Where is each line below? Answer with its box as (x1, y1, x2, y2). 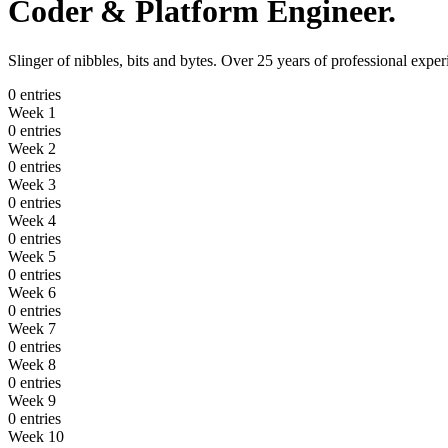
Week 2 (8, 139, 56, 157)
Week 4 (8, 211, 56, 229)
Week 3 (8, 175, 56, 193)
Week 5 (8, 247, 56, 265)
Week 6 (8, 283, 56, 301)
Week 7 (8, 319, 56, 337)
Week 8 (8, 355, 56, 373)
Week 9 (8, 391, 56, 409)
